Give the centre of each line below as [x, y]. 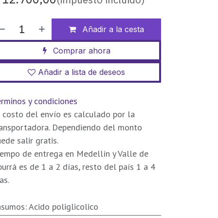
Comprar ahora [80, 51]
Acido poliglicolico [64, 207]
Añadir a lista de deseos [82, 72]
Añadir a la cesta [112, 29]
